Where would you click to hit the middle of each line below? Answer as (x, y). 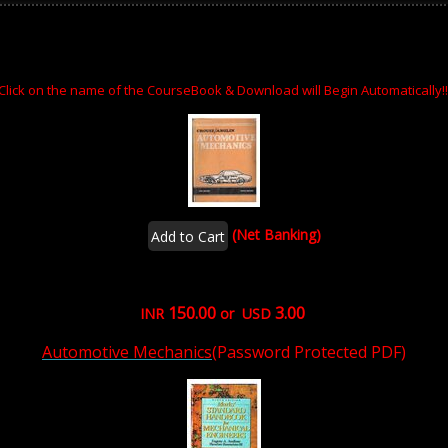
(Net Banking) (276, 234)
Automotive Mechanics (127, 352)
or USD (243, 313)
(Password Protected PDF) (309, 352)
